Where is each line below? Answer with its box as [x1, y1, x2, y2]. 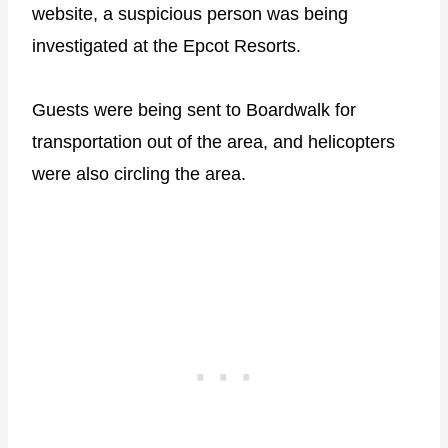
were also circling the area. [32, 163, 246, 184]
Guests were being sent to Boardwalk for [32, 99, 356, 120]
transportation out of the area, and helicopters [32, 131, 395, 152]
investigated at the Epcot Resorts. [32, 35, 301, 56]
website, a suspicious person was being [32, 3, 348, 24]
